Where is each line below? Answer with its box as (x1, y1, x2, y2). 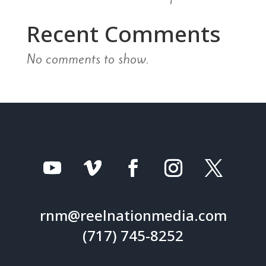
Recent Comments (26, 18, 221, 49)
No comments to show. (26, 50, 148, 68)
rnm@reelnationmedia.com (39, 205, 227, 225)
